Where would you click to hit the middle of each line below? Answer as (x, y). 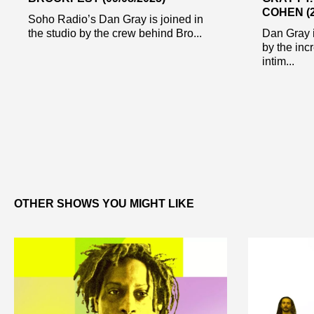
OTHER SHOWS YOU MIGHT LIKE (104, 204)
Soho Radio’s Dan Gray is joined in (116, 19)
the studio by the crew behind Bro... (115, 33)
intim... (278, 61)
